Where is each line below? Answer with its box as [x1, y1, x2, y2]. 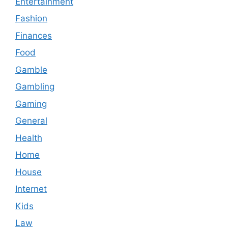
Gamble [15, 64, 47, 75]
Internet [15, 184, 47, 194]
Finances [15, 30, 52, 41]
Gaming [15, 98, 47, 109]
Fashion [15, 13, 47, 24]
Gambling [15, 81, 54, 92]
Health [15, 132, 42, 143]
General [15, 116, 47, 126]
